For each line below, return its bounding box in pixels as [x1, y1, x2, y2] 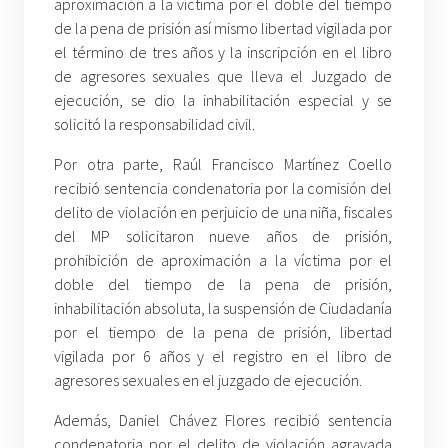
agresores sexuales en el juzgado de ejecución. [54, 370, 362, 391]
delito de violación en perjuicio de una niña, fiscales [54, 202, 393, 223]
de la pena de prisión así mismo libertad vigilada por [54, 18, 393, 39]
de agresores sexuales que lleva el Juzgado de [54, 66, 393, 87]
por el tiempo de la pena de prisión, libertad [54, 322, 393, 343]
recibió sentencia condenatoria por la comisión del [54, 178, 393, 199]
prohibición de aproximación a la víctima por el [54, 250, 393, 271]
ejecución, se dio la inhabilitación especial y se [54, 90, 393, 111]
